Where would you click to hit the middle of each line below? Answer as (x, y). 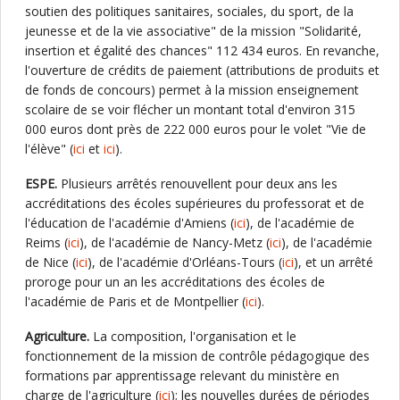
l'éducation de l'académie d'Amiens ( (129, 223)
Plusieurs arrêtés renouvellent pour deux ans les (197, 183)
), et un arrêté (333, 262)
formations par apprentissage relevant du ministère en (182, 375)
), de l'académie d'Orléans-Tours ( (185, 262)
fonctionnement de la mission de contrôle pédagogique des (197, 356)
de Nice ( (50, 262)
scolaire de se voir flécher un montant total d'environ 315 (190, 109)
